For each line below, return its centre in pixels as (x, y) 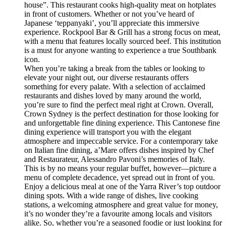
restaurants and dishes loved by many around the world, (113, 95)
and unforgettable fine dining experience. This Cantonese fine (122, 123)
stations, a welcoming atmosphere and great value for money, (121, 204)
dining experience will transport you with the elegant (108, 132)
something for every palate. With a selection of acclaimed (115, 86)
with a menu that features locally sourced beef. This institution (123, 41)
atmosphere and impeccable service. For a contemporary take (121, 141)
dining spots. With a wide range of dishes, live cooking (111, 195)
